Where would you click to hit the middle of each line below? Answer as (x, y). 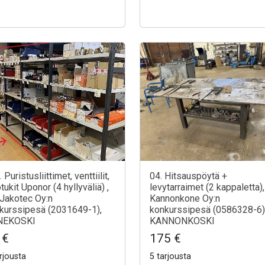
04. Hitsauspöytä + (188, 176)
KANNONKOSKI (182, 221)
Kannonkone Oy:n (185, 198)
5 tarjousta (170, 256)
